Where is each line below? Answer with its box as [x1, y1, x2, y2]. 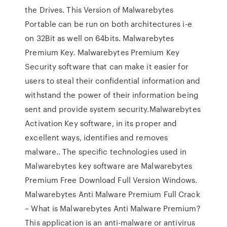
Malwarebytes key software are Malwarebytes [25, 160, 193, 171]
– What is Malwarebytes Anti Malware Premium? [25, 203, 201, 214]
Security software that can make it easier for [25, 61, 188, 72]
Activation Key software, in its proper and [25, 118, 177, 129]
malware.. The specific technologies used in [25, 146, 187, 157]
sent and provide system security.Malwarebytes [25, 103, 201, 115]
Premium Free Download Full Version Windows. [25, 174, 198, 185]
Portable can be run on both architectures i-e [25, 18, 192, 29]
